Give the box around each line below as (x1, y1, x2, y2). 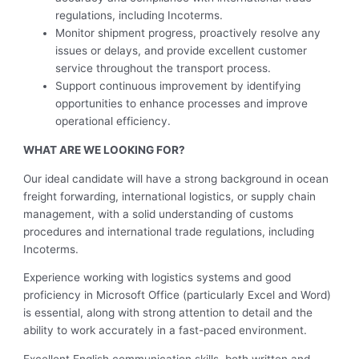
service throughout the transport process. (55, 62, 272, 75)
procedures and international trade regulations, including (23, 224, 315, 238)
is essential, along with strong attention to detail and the (23, 306, 313, 320)
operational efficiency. (55, 115, 171, 128)
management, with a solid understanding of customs (23, 207, 294, 220)
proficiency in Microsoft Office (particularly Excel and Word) (23, 288, 332, 302)
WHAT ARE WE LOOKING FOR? (23, 143, 186, 157)
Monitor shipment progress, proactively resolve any (55, 26, 321, 40)
